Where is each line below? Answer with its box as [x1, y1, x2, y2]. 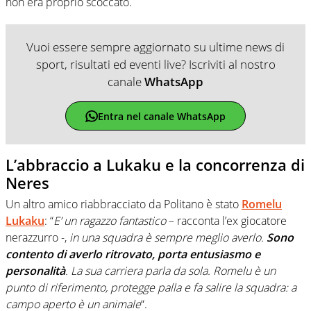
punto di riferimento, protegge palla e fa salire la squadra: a [6, 279, 296, 295]
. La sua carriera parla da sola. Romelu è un [65, 262, 276, 278]
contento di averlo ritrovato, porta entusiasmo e [6, 246, 260, 262]
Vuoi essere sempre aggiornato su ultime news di [26, 39, 285, 56]
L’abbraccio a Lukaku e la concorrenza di [6, 154, 305, 176]
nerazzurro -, [6, 229, 67, 245]
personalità [6, 262, 65, 278]
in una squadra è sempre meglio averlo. [67, 229, 267, 245]
